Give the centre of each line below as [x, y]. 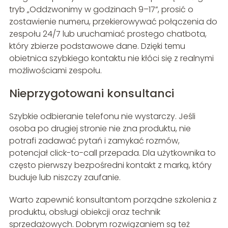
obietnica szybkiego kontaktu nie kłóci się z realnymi [111, 59]
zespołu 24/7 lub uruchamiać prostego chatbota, [108, 34]
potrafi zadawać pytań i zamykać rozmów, [94, 141]
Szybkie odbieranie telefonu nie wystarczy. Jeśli [102, 117]
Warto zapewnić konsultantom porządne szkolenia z [113, 200]
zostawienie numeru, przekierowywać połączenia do [113, 22]
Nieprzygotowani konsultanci [91, 94]
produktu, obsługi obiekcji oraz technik [84, 212]
